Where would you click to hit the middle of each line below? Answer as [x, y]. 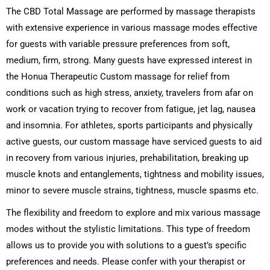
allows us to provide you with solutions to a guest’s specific [126, 245]
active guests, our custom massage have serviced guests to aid [134, 142]
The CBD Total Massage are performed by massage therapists [131, 11]
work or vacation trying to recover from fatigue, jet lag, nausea [131, 109]
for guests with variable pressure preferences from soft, [118, 44]
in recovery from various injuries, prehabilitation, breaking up [127, 158]
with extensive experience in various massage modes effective [132, 28]
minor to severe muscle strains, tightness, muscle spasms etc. [132, 190]
